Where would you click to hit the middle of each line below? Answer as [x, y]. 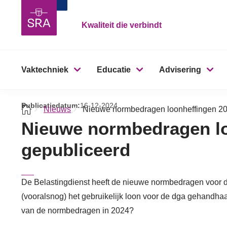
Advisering [180, 70]
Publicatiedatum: [51, 105]
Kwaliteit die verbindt [122, 25]
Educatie [114, 70]
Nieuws [57, 109]
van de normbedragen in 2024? [78, 210]
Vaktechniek [45, 70]
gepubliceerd [76, 149]
